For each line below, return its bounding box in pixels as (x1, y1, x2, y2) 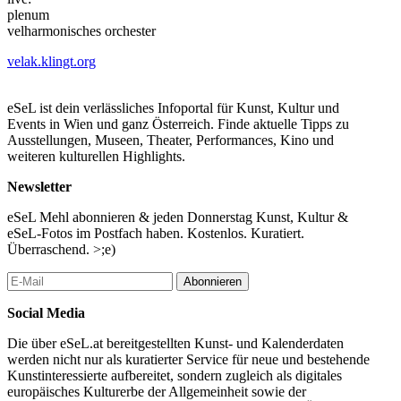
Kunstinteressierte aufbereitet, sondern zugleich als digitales (7, 367, 342, 383)
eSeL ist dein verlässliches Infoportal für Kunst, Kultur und (7, 99, 339, 115)
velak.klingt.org (7, 53, 96, 69)
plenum (7, 6, 49, 22)
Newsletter (7, 178, 72, 194)
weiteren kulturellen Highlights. (7, 148, 185, 164)
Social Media (7, 304, 85, 320)
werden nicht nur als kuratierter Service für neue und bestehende (7, 351, 370, 367)
